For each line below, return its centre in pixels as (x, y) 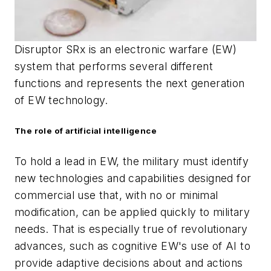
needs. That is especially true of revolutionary (131, 229)
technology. (77, 100)
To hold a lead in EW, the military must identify (132, 161)
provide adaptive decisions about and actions (129, 263)
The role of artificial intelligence (86, 131)
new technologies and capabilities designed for (133, 178)
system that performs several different (114, 67)
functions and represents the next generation (130, 83)
